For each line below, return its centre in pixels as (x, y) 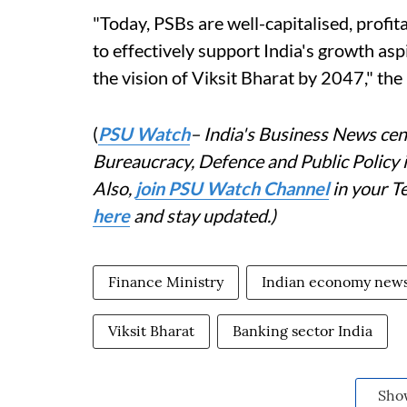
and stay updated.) (203, 216)
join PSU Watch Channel (232, 189)
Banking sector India (303, 331)
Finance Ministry (166, 282)
